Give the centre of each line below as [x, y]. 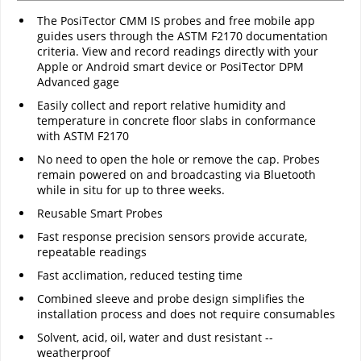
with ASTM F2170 [83, 136]
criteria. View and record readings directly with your [178, 52]
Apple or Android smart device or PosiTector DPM [170, 67]
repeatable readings [92, 252]
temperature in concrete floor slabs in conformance [176, 121]
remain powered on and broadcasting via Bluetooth [176, 175]
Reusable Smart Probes [100, 214]
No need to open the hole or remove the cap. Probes [178, 160]
